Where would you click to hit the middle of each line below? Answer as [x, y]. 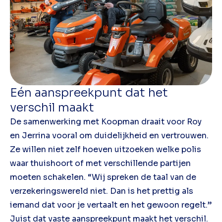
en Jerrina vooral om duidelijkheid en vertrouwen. [109, 135]
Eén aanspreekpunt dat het [89, 92]
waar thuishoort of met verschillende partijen [100, 163]
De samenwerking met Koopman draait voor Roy [106, 121]
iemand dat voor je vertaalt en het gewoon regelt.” [111, 205]
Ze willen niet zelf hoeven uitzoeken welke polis [106, 149]
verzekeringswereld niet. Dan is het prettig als [102, 191]
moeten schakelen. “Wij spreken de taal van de [103, 177]
